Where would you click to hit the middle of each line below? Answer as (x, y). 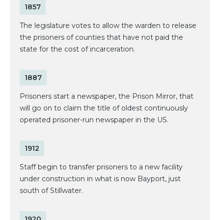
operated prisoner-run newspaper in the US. (94, 120)
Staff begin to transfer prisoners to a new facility (101, 167)
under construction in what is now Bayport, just (100, 179)
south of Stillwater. (51, 191)
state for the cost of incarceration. (77, 49)
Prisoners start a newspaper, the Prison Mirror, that (107, 96)
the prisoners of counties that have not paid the (101, 38)
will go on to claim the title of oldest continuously (104, 108)
